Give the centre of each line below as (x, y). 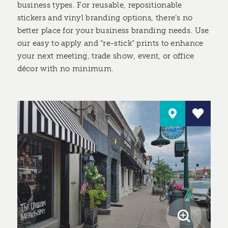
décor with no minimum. (65, 69)
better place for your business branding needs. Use (113, 31)
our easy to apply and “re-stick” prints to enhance (110, 44)
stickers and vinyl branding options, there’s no (105, 18)
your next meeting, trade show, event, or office (106, 56)
